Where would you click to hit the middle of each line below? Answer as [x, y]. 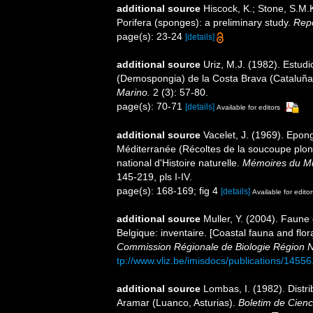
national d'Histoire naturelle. [180, 162]
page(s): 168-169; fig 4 [169, 190]
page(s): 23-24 [151, 36]
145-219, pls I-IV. [154, 176]
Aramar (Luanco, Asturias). [177, 303]
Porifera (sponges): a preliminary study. [205, 22]
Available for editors [248, 107]
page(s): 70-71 [151, 106]
